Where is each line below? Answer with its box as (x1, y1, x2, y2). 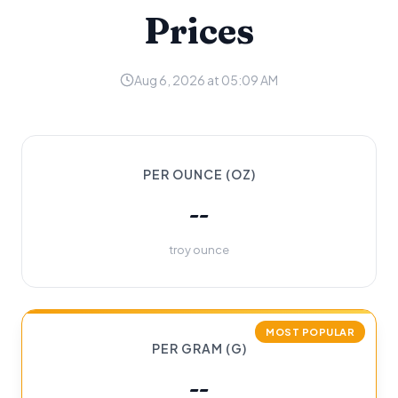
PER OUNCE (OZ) (142, 166, 256, 182)
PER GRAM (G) (151, 340, 247, 356)
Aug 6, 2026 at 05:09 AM (134, 72, 278, 88)
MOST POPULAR (266, 326, 354, 338)
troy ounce (169, 243, 229, 257)
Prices (144, 9, 254, 52)
